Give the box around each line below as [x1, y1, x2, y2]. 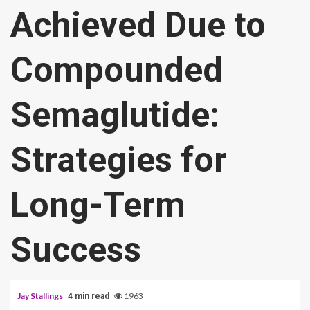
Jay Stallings [17, 290, 64, 301]
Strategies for [10, 139, 227, 180]
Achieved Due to [10, 4, 266, 45]
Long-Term [10, 184, 185, 225]
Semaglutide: [10, 94, 219, 135]
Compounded [10, 49, 223, 90]
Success [10, 229, 141, 270]
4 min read [68, 291, 109, 301]
